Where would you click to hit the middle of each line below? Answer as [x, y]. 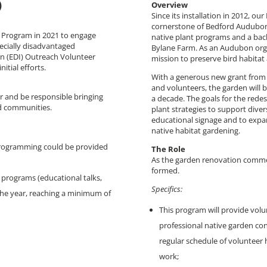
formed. [165, 170]
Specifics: [167, 189]
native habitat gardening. [195, 130]
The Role [168, 149]
